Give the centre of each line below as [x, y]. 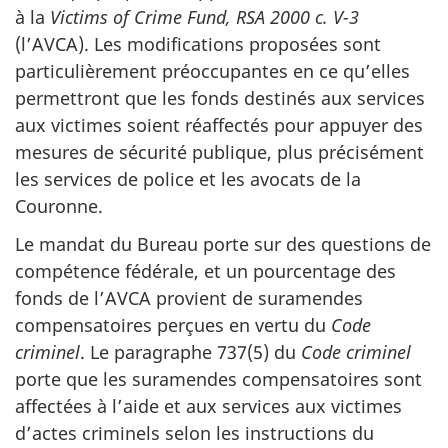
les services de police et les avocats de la [188, 178]
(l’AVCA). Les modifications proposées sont [198, 43]
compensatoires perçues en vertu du [173, 325]
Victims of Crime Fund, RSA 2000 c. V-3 [204, 16]
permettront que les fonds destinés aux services [220, 97]
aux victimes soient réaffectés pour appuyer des [219, 124]
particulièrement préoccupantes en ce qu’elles [212, 70]
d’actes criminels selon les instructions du [194, 433]
